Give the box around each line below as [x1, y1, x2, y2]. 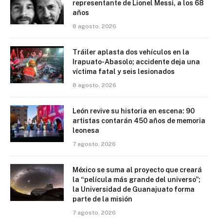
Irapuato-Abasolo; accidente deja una [73, 58, 200, 66]
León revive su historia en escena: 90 [73, 107, 195, 115]
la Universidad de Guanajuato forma [73, 185, 195, 194]
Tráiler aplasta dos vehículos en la [73, 48, 189, 56]
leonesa [73, 127, 99, 135]
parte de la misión [73, 195, 132, 203]
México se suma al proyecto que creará [73, 166, 202, 174]
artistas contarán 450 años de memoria [73, 117, 205, 125]
